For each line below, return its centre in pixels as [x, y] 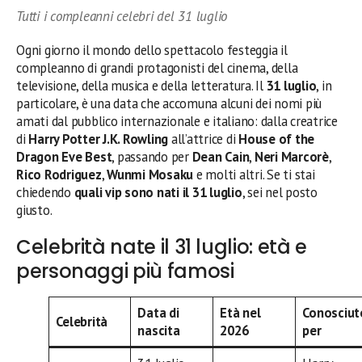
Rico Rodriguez [59, 174]
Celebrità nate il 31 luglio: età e [162, 246]
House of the [277, 139]
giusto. [34, 210]
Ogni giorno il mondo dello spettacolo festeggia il [152, 50]
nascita [159, 331]
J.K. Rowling [136, 139]
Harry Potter [64, 139]
